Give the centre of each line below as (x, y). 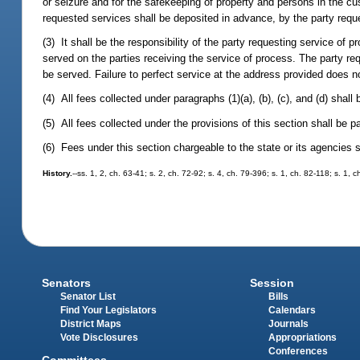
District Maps (91, 323)
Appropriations (302, 337)
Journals (288, 323)
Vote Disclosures (100, 337)
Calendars (292, 310)
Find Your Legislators (109, 310)
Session (272, 282)
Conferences (298, 351)
